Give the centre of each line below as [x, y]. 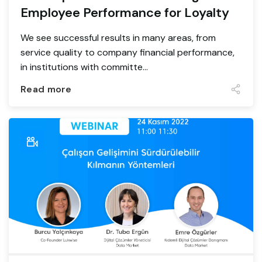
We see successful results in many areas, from [118, 38]
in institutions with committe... [84, 67]
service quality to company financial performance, [127, 53]
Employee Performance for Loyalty [125, 13]
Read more [46, 89]
